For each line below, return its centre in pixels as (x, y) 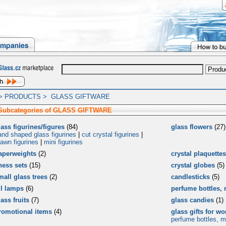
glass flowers (191, 127)
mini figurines (63, 142)
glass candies (192, 200)
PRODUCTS (22, 97)
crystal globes (193, 165)
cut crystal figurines (110, 134)
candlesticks (190, 177)
